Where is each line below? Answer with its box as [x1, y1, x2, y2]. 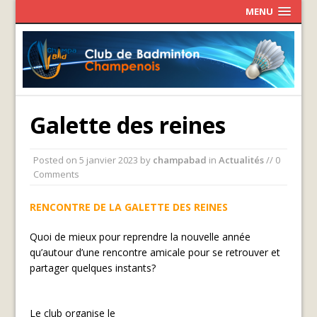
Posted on [33, 153, 80, 166]
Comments [33, 167, 80, 180]
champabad [153, 153, 207, 166]
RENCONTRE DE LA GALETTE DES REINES [30, 200, 229, 214]
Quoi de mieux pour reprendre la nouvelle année [30, 229, 251, 243]
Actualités [219, 153, 265, 166]
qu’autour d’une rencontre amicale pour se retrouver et [30, 245, 281, 259]
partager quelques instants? [30, 260, 156, 275]
